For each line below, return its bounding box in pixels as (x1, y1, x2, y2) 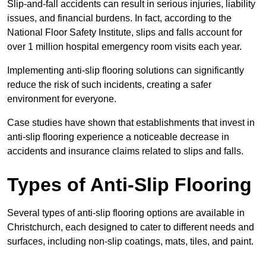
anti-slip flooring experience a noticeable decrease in (7, 132, 229, 142)
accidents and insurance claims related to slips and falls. (7, 146, 243, 157)
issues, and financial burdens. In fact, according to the (7, 13, 232, 24)
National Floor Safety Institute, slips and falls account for (7, 27, 242, 38)
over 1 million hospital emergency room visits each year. (7, 42, 242, 52)
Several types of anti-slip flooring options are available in (7, 208, 245, 218)
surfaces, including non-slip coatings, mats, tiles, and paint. (7, 236, 254, 247)
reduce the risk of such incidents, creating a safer (7, 80, 211, 90)
